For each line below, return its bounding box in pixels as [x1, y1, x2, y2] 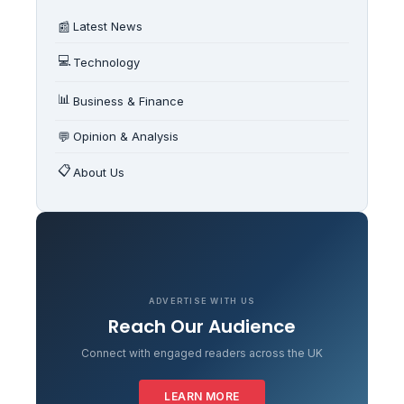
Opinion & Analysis [73, 129, 179, 144]
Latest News [73, 19, 142, 34]
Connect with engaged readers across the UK [81, 345, 323, 360]
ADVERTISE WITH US [148, 295, 256, 306]
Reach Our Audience [108, 313, 296, 339]
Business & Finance [73, 93, 184, 108]
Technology [73, 54, 140, 69]
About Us [73, 164, 124, 179]
